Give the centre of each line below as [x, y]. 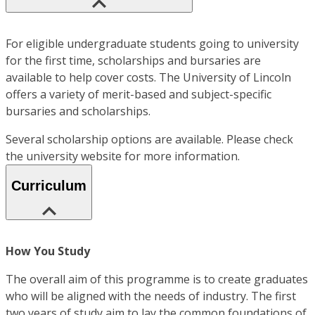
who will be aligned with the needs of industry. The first [151, 296]
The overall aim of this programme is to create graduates [157, 279]
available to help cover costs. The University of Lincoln [148, 77]
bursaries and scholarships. [78, 111]
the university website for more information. [123, 156]
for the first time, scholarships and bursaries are [133, 60]
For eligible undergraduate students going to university [152, 43]
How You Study [48, 251]
